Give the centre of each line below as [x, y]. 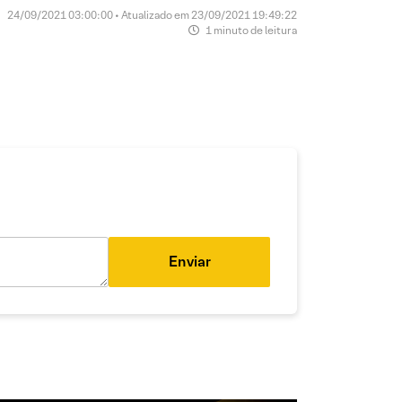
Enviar [189, 262]
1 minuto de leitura [250, 30]
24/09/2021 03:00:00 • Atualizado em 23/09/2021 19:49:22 [152, 15]
